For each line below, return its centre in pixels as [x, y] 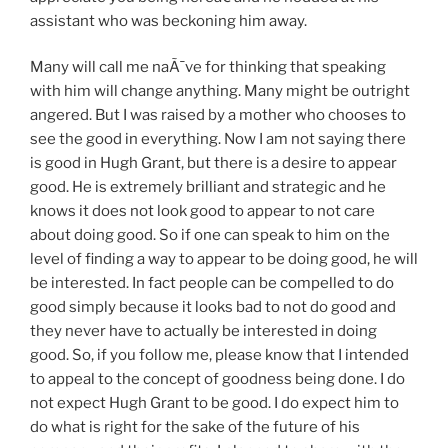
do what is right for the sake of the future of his [195, 427]
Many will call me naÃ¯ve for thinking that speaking [208, 67]
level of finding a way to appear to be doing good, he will [224, 259]
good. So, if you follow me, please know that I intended [219, 355]
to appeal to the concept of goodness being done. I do [217, 379]
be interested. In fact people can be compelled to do [212, 283]
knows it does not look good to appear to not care [202, 211]
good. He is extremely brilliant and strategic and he [208, 187]
